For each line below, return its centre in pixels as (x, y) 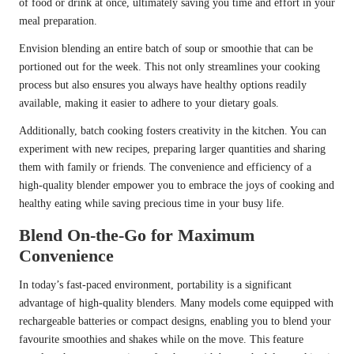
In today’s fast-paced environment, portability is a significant (155, 285)
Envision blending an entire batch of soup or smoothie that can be (166, 49)
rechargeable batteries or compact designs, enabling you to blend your (175, 322)
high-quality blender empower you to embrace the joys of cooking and (177, 186)
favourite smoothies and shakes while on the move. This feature (161, 340)
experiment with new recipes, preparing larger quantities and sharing (172, 149)
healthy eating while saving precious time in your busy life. (152, 204)
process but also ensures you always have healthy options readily (163, 85)
